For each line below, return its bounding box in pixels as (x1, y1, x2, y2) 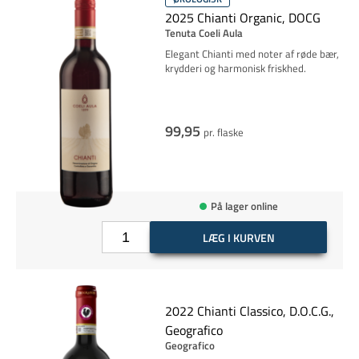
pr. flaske (203, 124, 244, 140)
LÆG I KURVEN (202, 228, 275, 246)
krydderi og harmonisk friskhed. (164, 60, 306, 76)
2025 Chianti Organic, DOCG (164, 8, 321, 27)
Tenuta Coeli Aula (164, 25, 243, 41)
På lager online (210, 197, 278, 214)
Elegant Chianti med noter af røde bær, (164, 46, 339, 62)
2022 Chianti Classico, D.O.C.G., (164, 301, 334, 321)
